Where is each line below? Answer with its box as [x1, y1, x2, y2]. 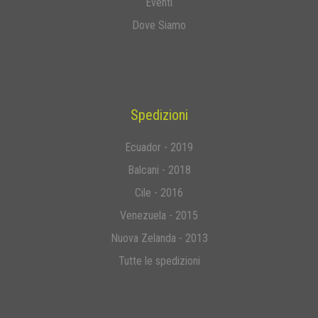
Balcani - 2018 [127, 163, 191, 177]
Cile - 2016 [135, 185, 183, 199]
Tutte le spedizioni [118, 253, 200, 268]
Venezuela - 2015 [120, 208, 198, 222]
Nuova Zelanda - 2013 [110, 231, 208, 245]
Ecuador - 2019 [125, 140, 193, 154]
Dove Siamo [132, 18, 186, 32]
